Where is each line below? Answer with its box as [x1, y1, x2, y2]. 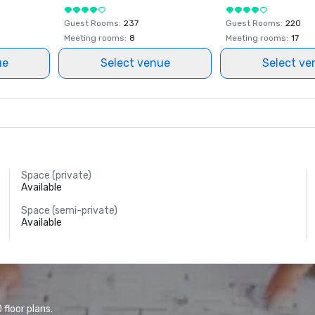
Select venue [100, 56, 170, 70]
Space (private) [21, 169, 92, 181]
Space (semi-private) [21, 205, 118, 217]
